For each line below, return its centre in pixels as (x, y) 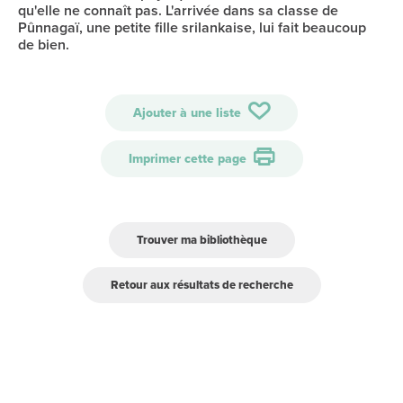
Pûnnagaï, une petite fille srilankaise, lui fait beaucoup (192, 27)
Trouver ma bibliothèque (201, 240)
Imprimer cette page (189, 159)
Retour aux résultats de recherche (201, 285)
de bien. (44, 45)
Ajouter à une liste (189, 113)
